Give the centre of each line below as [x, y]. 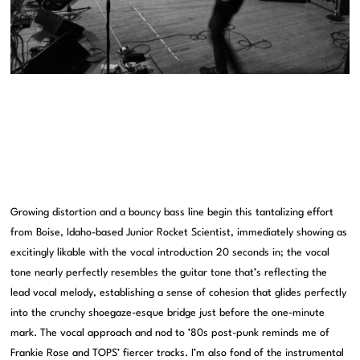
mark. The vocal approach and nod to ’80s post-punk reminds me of [170, 333]
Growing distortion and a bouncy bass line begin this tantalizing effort [172, 213]
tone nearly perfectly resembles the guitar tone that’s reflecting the [169, 273]
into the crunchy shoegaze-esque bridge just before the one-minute [168, 313]
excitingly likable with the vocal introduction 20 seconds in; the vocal [170, 253]
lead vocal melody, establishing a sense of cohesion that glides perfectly [179, 293]
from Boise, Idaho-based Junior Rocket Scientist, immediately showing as [179, 233]
